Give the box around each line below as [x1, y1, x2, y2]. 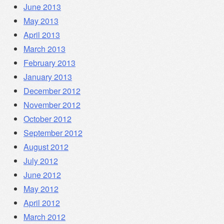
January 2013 [23, 70, 72, 82]
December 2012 [23, 84, 80, 96]
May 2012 [23, 182, 58, 194]
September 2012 [23, 126, 82, 138]
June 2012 [23, 168, 61, 180]
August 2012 [23, 140, 68, 152]
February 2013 [23, 56, 75, 68]
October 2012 [23, 112, 71, 124]
